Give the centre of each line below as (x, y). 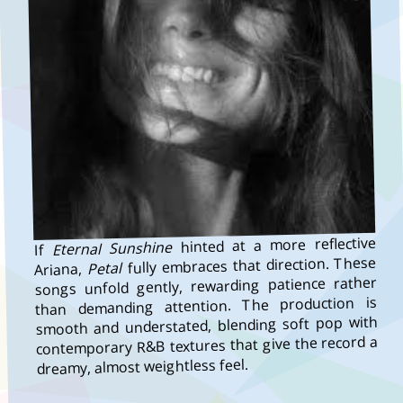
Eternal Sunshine (112, 249)
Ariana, (61, 270)
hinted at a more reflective (273, 246)
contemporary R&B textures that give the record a (207, 346)
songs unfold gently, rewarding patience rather (206, 287)
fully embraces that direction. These (252, 266)
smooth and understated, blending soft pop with (206, 326)
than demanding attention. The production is (206, 306)
